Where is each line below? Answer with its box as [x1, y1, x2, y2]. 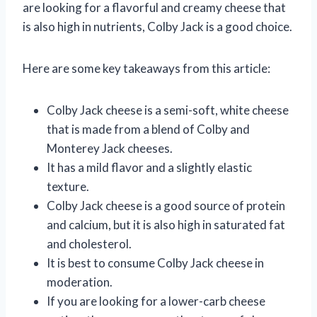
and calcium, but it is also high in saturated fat [47, 217, 285, 232]
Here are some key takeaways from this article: [23, 60, 270, 76]
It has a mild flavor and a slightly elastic [47, 159, 252, 175]
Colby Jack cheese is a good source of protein [47, 197, 285, 213]
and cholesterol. [47, 236, 132, 251]
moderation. [47, 274, 113, 289]
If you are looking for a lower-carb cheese [47, 293, 265, 309]
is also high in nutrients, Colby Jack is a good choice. [23, 18, 292, 34]
